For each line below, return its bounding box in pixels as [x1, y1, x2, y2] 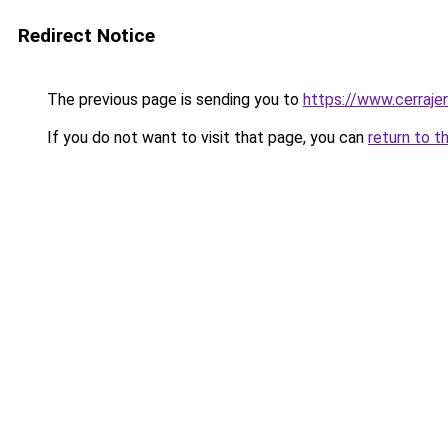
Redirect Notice [18, 24, 155, 47]
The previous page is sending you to [43, 90, 303, 109]
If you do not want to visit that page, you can [43, 128, 368, 147]
